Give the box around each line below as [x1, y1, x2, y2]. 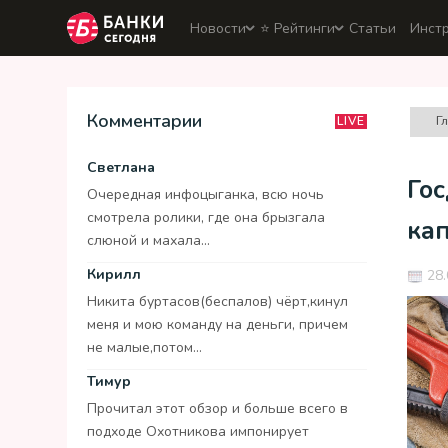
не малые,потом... [87, 338, 202, 357]
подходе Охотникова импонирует [87, 422, 309, 441]
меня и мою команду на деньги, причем [87, 315, 348, 334]
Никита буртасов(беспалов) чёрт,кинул [87, 292, 348, 311]
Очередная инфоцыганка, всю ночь [87, 185, 324, 204]
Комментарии [87, 109, 202, 133]
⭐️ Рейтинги [260, 18, 335, 38]
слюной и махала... [87, 231, 210, 250]
